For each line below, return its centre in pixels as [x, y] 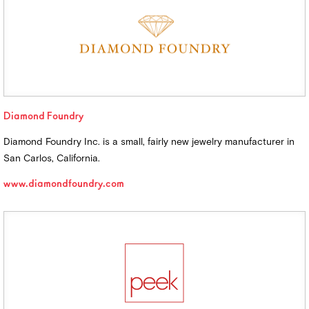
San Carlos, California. [52, 158]
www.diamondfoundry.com [64, 184]
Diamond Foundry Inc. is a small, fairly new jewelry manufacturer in [149, 141]
